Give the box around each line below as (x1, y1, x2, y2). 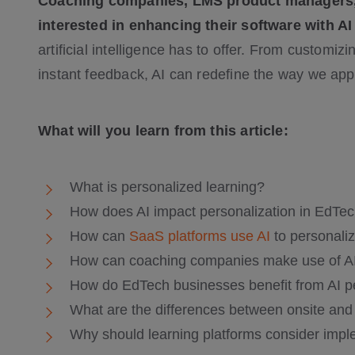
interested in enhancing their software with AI (38, 17, 353, 33)
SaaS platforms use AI (129, 228, 270, 244)
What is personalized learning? (70, 179, 265, 195)
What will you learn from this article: (38, 123, 288, 139)
